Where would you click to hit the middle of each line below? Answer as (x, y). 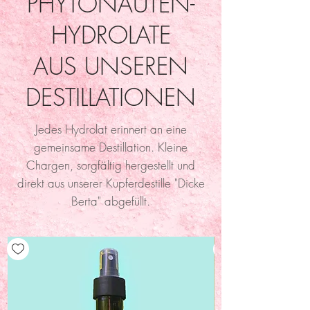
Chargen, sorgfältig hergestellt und (111, 165)
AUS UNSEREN (111, 66)
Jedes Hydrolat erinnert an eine (111, 129)
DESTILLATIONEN (111, 97)
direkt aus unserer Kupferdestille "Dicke (111, 183)
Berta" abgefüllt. (111, 201)
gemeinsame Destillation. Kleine (111, 147)
